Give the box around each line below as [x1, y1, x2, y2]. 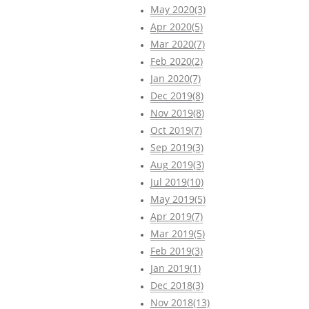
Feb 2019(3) [150, 243, 203, 257]
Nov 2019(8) [150, 106, 204, 119]
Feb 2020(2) [150, 54, 203, 68]
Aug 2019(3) [150, 157, 204, 171]
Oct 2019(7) [150, 123, 202, 137]
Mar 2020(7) [150, 37, 205, 50]
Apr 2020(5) [150, 19, 203, 33]
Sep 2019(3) [150, 140, 203, 154]
